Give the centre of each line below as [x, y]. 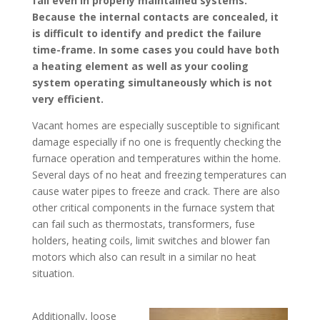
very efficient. [67, 99]
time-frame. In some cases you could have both [155, 50]
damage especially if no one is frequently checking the [156, 142]
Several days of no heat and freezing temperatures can [159, 175]
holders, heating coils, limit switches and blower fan [151, 240]
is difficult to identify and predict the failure [146, 33]
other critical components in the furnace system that [153, 207]
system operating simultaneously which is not [152, 82]
